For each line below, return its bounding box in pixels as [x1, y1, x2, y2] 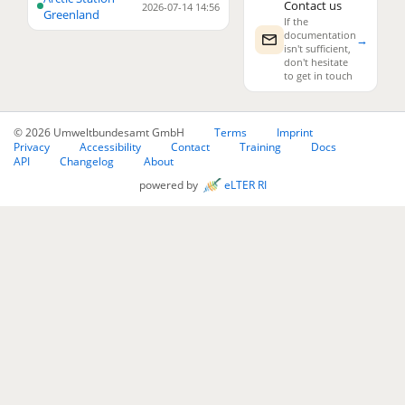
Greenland [43, 5, 99, 23]
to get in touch [284, 69, 353, 82]
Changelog [60, 155, 114, 168]
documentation [284, 28, 357, 42]
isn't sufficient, [284, 42, 352, 55]
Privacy [14, 140, 50, 154]
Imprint [277, 126, 313, 139]
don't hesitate [284, 55, 349, 69]
